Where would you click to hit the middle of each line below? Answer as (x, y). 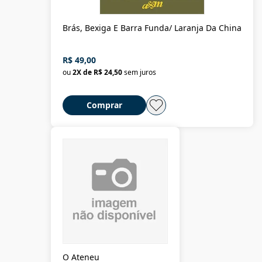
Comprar (104, 105)
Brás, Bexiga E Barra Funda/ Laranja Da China (152, 27)
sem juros (140, 72)
